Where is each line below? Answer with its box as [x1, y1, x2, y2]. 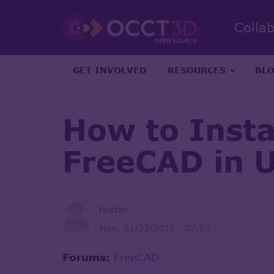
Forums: [62, 250, 114, 264]
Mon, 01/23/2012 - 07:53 [99, 222, 210, 233]
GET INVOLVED [73, 64, 147, 75]
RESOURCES [168, 64, 229, 75]
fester [99, 202, 129, 216]
